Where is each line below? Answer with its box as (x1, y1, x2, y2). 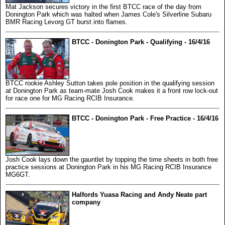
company (72, 198, 100, 206)
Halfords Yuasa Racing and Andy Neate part (72, 190, 207, 198)
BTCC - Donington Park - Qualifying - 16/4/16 (72, 38, 210, 46)
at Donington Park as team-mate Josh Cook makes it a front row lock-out (6, 86, 218, 94)
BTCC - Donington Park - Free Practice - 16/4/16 (72, 114, 218, 122)
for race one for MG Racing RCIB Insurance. (6, 94, 135, 102)
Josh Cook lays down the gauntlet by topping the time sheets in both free (6, 155, 218, 163)
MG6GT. (6, 170, 30, 178)
